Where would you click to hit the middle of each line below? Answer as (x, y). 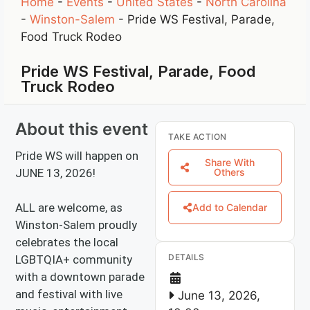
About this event (82, 129)
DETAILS (186, 257)
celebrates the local (67, 242)
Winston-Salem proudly (76, 225)
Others (230, 172)
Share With (229, 162)
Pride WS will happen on (77, 155)
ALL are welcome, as (69, 207)
